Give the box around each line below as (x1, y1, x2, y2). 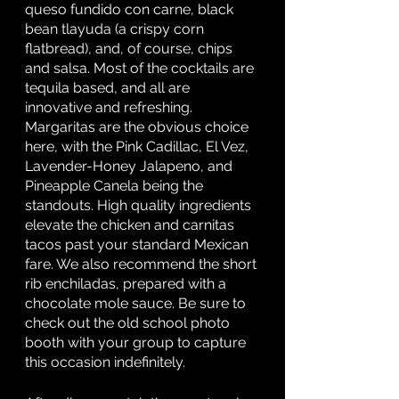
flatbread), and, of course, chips (25, 40, 236, 57)
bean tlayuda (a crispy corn (25, 20, 208, 37)
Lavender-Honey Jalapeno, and (25, 158, 236, 175)
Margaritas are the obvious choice (25, 118, 252, 135)
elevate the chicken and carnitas (25, 216, 238, 233)
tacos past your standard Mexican (25, 236, 252, 253)
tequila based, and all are (25, 79, 193, 96)
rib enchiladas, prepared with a (25, 275, 230, 292)
